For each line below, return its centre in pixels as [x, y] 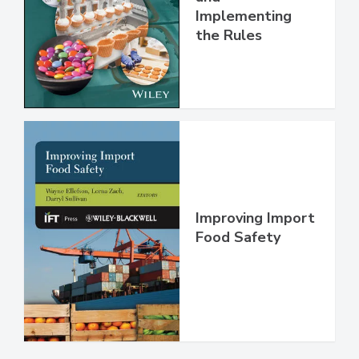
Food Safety [238, 271]
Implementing [244, 50]
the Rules [229, 69]
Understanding [246, 12]
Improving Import [255, 252]
